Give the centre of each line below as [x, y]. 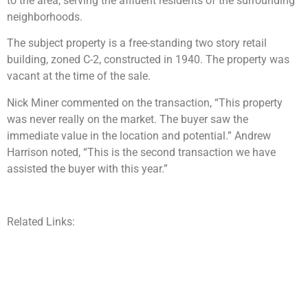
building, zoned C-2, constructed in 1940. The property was [148, 60]
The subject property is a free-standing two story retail [137, 43]
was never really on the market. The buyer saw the [128, 119]
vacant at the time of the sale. [79, 76]
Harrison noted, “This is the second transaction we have [141, 152]
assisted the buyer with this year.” [87, 168]
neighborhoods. [45, 17]
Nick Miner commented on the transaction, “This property [145, 102]
